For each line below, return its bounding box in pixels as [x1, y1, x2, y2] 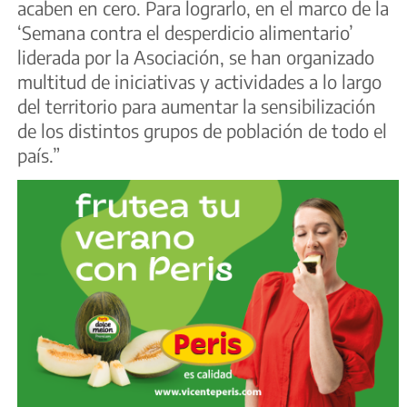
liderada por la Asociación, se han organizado [17, 45, 374, 68]
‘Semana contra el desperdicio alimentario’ [17, 20, 353, 44]
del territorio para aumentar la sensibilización [17, 94, 376, 117]
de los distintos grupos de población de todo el [17, 118, 387, 142]
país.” [17, 143, 60, 166]
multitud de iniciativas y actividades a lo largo [17, 69, 382, 93]
